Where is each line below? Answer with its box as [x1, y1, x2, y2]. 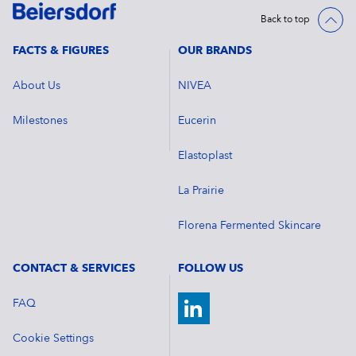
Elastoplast [178, 149, 232, 161]
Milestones [12, 114, 68, 126]
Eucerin [178, 114, 216, 126]
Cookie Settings [12, 332, 94, 344]
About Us [12, 79, 60, 91]
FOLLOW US [178, 262, 243, 274]
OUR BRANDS [178, 44, 252, 56]
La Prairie [178, 184, 224, 196]
